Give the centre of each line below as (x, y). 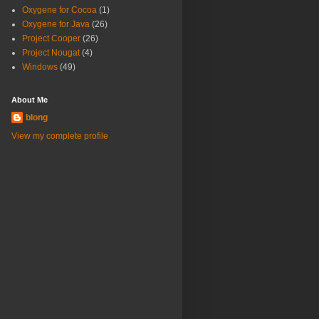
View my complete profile (60, 136)
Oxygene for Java (56, 25)
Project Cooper (51, 39)
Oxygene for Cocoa (59, 10)
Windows (40, 67)
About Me (30, 100)
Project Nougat (51, 53)
